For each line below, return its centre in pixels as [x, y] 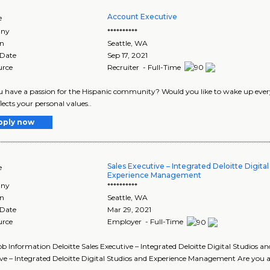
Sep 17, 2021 [128, 55]
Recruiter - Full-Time [145, 67]
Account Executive [143, 16]
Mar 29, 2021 [130, 210]
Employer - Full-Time [146, 222]
